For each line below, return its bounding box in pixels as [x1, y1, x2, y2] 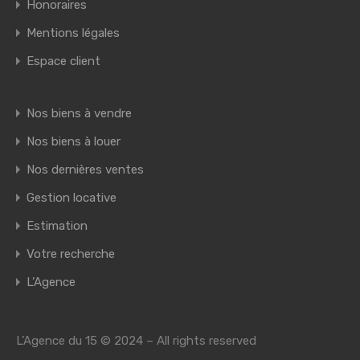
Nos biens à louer [27, 134, 121, 149]
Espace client [27, 54, 100, 69]
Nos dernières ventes [27, 162, 144, 178]
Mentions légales [27, 26, 120, 41]
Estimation [27, 219, 88, 234]
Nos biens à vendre [27, 106, 132, 121]
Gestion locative [27, 190, 117, 206]
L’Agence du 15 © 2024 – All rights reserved [16, 333, 256, 349]
